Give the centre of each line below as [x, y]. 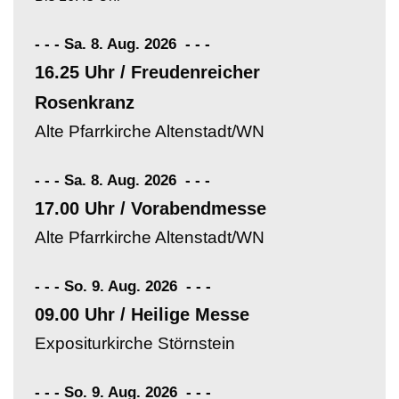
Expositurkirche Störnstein [135, 343]
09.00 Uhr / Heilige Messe [142, 314]
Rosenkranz [85, 102]
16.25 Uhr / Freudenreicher [147, 72]
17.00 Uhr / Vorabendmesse [151, 208]
